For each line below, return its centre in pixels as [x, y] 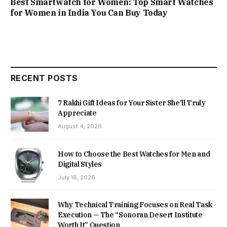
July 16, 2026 [77, 177]
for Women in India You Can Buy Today [89, 13]
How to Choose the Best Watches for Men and [134, 154]
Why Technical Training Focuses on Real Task [135, 204]
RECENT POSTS [44, 78]
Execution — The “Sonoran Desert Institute [130, 215]
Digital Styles [80, 164]
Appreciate [77, 113]
